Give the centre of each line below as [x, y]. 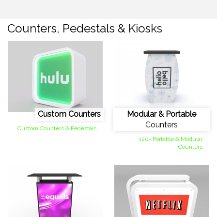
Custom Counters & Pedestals [57, 129]
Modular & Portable [162, 114]
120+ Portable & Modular [171, 139]
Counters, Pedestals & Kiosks [85, 29]
